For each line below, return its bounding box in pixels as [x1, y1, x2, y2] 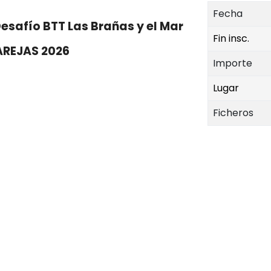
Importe [212, 56, 252, 70]
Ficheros [212, 106, 253, 120]
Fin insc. [212, 31, 249, 45]
